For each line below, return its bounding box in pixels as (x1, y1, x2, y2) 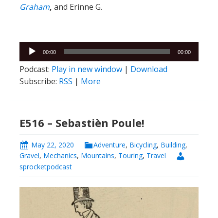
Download (130, 64, 167, 75)
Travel (146, 151, 166, 161)
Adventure (93, 140, 126, 150)
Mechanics (43, 151, 77, 161)
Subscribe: (19, 76, 59, 87)
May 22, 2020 (31, 140, 74, 150)
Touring (118, 151, 143, 161)
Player (19, 54, 42, 65)
